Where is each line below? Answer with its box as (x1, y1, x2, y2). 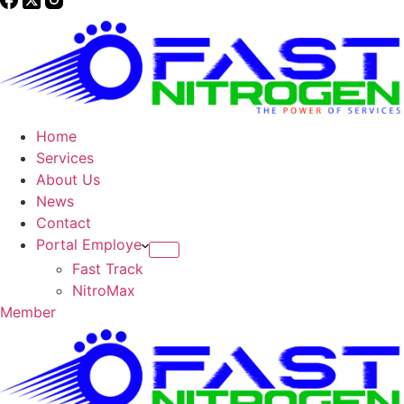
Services (36, 149, 94, 168)
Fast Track (72, 260, 143, 279)
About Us (36, 170, 100, 189)
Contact (36, 214, 91, 233)
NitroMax (72, 281, 135, 300)
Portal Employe (36, 235, 142, 254)
